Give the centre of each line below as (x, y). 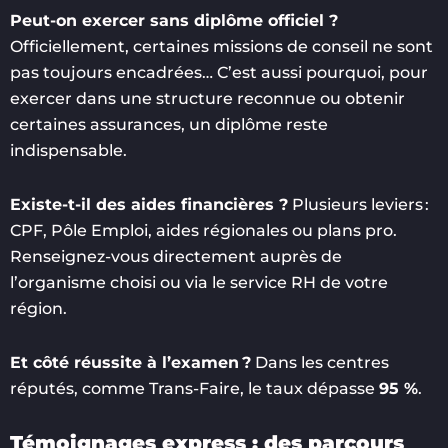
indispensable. (68, 150)
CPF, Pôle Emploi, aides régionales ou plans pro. (203, 230)
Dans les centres (320, 362)
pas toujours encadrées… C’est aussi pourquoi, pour (219, 72)
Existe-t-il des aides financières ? (149, 204)
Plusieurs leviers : (358, 204)
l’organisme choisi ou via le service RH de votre (199, 282)
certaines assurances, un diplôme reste (169, 124)
